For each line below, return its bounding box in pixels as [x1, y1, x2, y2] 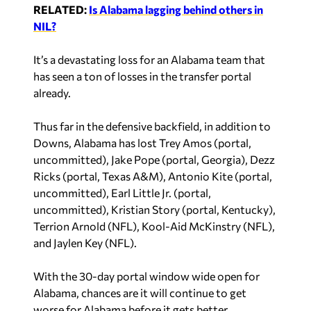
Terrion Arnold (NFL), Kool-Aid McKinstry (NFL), [33, 219, 275, 233]
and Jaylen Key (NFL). [33, 235, 137, 249]
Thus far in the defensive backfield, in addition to [33, 119, 271, 133]
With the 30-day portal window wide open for [33, 269, 260, 283]
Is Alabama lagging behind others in [89, 2, 263, 16]
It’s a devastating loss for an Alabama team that [33, 52, 265, 66]
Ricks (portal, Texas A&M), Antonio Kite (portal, [33, 169, 272, 183]
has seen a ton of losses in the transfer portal [33, 69, 251, 83]
